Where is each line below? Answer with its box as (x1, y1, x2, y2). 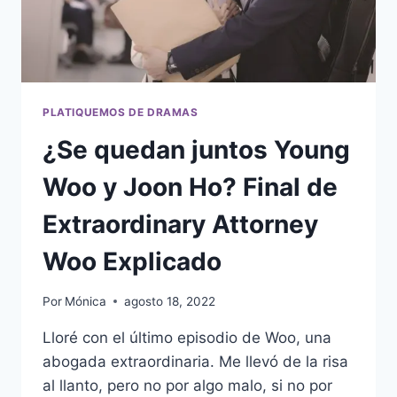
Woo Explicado (43, 245, 222, 276)
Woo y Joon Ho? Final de (43, 171, 338, 202)
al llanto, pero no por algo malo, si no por (43, 376, 332, 394)
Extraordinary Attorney (43, 208, 318, 239)
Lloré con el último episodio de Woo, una (43, 328, 331, 346)
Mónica (65, 293, 107, 308)
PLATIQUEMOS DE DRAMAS (43, 105, 198, 120)
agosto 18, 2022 (124, 293, 216, 308)
